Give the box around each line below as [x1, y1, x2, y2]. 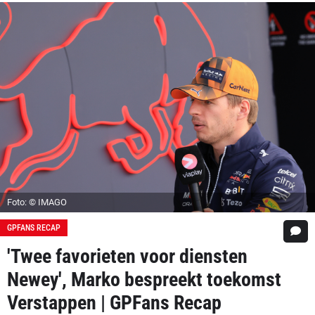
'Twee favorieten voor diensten [7, 244, 247, 268]
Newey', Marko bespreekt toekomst [7, 267, 281, 291]
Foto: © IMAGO [7, 196, 67, 207]
